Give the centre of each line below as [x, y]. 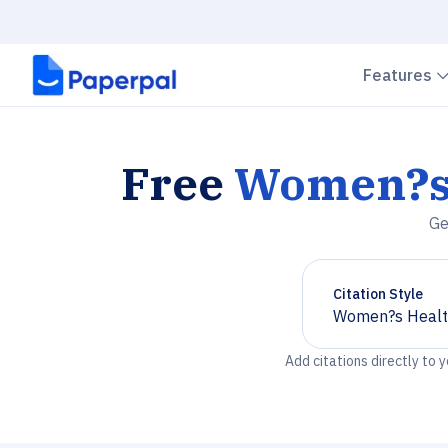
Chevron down [383, 324]
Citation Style [378, 294]
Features [399, 75]
